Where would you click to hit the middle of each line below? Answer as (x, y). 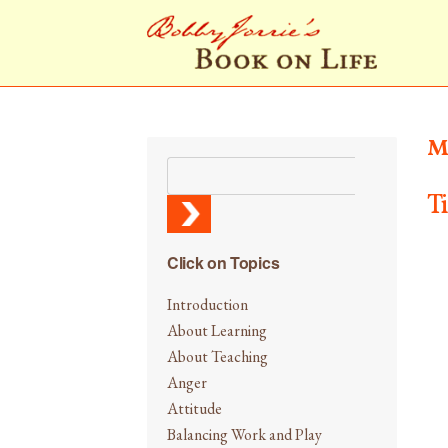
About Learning (217, 330)
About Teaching (217, 356)
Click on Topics (223, 262)
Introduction (207, 304)
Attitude (194, 408)
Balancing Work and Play (244, 434)
